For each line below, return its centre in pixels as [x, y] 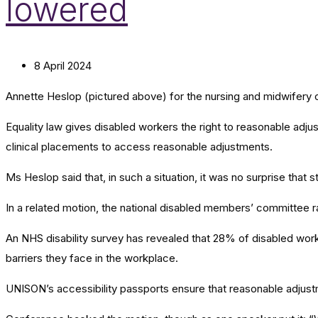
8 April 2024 [63, 66]
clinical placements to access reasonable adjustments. [139, 147]
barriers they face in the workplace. [92, 258]
